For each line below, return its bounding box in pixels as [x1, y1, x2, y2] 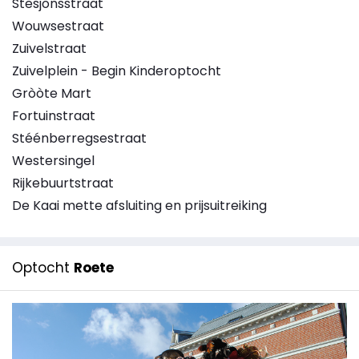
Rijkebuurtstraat [12, 174, 114, 192]
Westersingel [12, 151, 95, 170]
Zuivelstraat [12, 39, 87, 58]
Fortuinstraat [12, 107, 95, 125]
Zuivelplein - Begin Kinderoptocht [12, 62, 221, 80]
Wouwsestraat [12, 17, 104, 35]
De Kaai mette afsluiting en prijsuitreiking [12, 196, 267, 215]
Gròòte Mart [12, 84, 91, 103]
